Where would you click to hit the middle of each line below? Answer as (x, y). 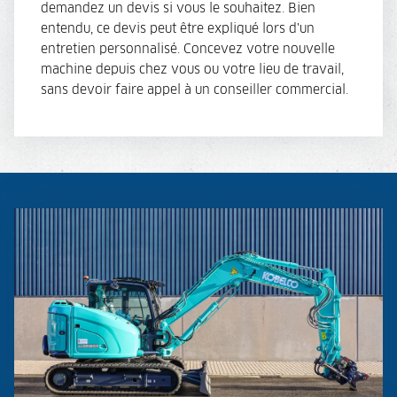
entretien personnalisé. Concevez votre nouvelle (188, 49)
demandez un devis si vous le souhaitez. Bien (178, 8)
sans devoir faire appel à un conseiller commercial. (195, 90)
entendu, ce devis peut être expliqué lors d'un (178, 29)
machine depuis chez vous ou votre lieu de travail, (192, 70)
